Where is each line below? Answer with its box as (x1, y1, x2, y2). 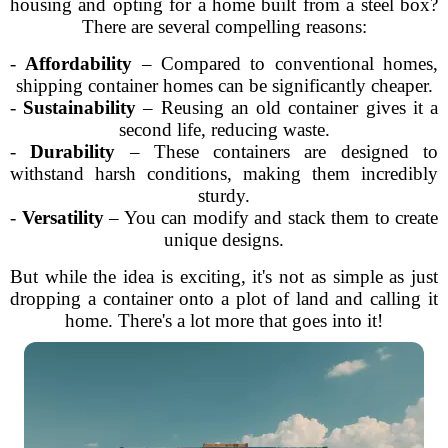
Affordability (25, 53, 133, 74)
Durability (30, 141, 116, 162)
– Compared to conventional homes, (132, 53, 439, 74)
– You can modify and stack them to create (103, 207, 438, 228)
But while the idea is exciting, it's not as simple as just (10, 266, 438, 287)
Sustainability (23, 97, 137, 118)
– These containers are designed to (115, 141, 439, 162)
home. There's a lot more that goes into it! (65, 310, 383, 331)
